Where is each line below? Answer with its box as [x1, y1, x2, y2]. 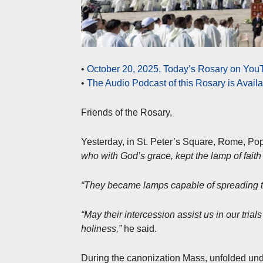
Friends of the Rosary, [81, 107, 172, 117]
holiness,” [81, 223, 122, 234]
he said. [122, 223, 157, 234]
